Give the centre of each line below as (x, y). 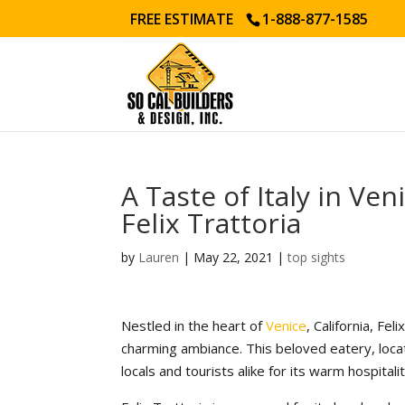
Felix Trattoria (212, 223)
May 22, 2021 (234, 257)
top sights (317, 257)
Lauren (159, 257)
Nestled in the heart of (194, 325)
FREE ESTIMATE (184, 19)
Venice (287, 325)
